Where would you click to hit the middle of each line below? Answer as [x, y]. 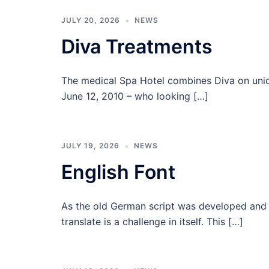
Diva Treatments [137, 47]
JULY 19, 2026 [90, 146]
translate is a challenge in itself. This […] [152, 222]
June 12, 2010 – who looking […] [135, 96]
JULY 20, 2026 [91, 20]
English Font [118, 172]
